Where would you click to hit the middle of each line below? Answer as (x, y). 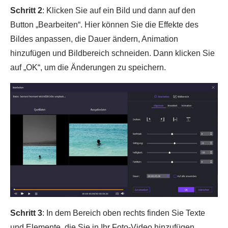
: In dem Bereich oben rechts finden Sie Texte (124, 213)
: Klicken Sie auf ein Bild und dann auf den (119, 10)
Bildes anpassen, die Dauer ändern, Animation (94, 39)
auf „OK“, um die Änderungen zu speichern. (88, 67)
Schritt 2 (26, 10)
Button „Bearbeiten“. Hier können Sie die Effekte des (104, 24)
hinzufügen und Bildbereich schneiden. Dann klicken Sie (112, 53)
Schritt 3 (26, 213)
